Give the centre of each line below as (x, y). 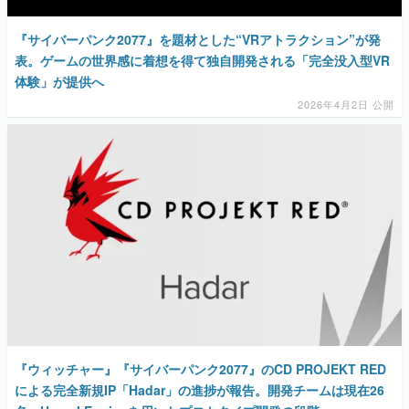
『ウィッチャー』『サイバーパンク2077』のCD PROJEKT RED (200, 369)
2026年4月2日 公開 (346, 104)
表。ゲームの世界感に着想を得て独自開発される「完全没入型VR (202, 60)
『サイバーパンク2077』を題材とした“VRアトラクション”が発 (198, 39)
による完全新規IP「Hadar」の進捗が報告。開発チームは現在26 (199, 390)
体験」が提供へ (59, 81)
